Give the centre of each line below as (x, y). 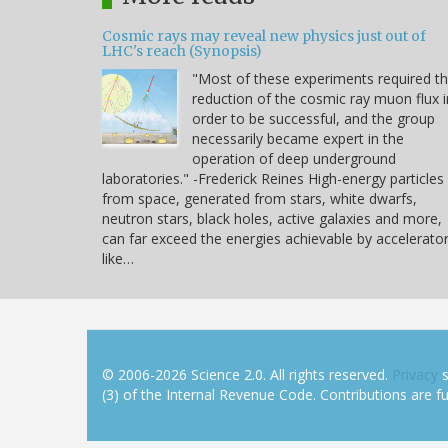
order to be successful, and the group (313, 118)
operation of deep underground (294, 158)
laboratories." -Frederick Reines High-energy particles (273, 178)
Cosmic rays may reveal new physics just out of (264, 35)
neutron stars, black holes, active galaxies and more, (272, 218)
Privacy (415, 374)
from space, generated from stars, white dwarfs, (259, 198)
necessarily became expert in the (298, 138)
